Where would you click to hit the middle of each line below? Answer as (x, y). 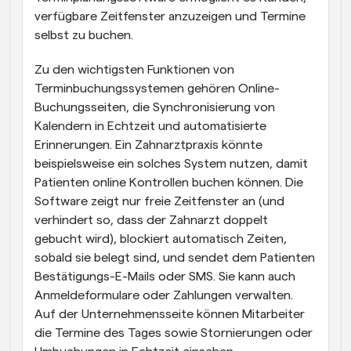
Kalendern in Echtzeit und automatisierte (150, 126)
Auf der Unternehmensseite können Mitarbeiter (170, 314)
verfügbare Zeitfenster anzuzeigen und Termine (170, 16)
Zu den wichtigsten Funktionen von (134, 69)
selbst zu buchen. (84, 35)
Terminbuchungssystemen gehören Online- (157, 88)
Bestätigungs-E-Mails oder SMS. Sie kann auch (165, 276)
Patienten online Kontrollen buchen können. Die (169, 182)
